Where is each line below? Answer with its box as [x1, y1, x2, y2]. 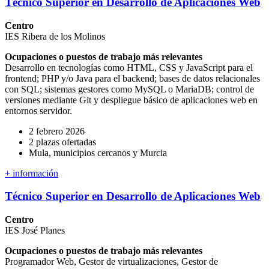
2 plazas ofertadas [29, 136, 96, 147]
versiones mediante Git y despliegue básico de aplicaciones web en [5, 94, 258, 105]
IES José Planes [5, 225, 65, 236]
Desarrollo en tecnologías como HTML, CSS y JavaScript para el [5, 62, 253, 73]
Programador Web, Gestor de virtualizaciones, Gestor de [5, 256, 218, 267]
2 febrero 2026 [29, 125, 85, 136]
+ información [5, 168, 58, 178]
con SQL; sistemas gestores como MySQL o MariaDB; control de [5, 83, 254, 94]
